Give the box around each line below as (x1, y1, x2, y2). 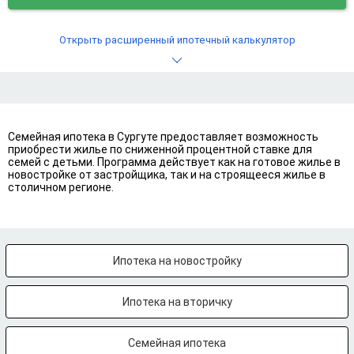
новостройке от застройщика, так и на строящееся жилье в (8, 168, 326, 181)
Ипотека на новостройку (112, 254, 242, 267)
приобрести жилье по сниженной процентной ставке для (8, 143, 312, 156)
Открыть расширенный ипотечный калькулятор (58, 34, 296, 46)
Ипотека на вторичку (122, 296, 232, 308)
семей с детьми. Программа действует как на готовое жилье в (8, 156, 341, 168)
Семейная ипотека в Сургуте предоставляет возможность (8, 130, 318, 143)
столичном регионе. (8, 181, 114, 194)
